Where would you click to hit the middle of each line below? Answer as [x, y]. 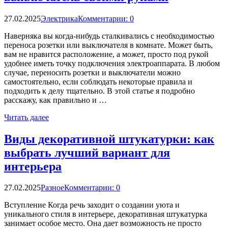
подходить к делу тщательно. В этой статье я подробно [99, 91]
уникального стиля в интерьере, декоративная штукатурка [106, 214]
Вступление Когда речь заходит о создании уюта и [92, 205]
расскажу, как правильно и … [55, 100]
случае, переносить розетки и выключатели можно [92, 72]
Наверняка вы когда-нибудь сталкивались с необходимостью [109, 36]
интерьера [33, 166]
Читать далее [26, 117]
